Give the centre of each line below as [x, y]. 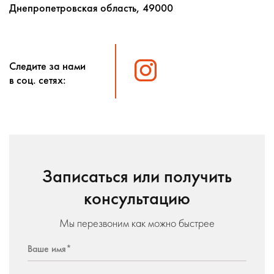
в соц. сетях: [38, 80]
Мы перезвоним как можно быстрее [137, 223]
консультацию [137, 198]
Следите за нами [47, 66]
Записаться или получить [137, 176]
